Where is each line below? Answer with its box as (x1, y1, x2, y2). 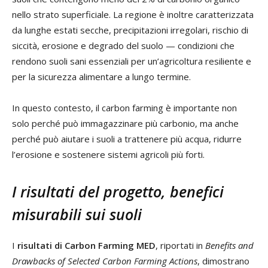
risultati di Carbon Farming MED (17, 239, 156, 252)
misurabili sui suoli (12, 204, 142, 225)
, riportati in (156, 239, 205, 252)
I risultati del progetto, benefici (12, 181, 224, 202)
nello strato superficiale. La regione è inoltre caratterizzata (12, 8, 254, 21)
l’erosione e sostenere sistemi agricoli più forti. (12, 148, 205, 161)
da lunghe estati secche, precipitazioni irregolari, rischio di (12, 24, 248, 36)
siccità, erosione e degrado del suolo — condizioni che (12, 39, 234, 52)
